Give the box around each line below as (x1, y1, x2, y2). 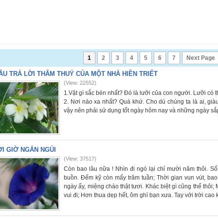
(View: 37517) (64, 156, 96, 162)
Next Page (186, 54, 215, 61)
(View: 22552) (64, 80, 96, 86)
